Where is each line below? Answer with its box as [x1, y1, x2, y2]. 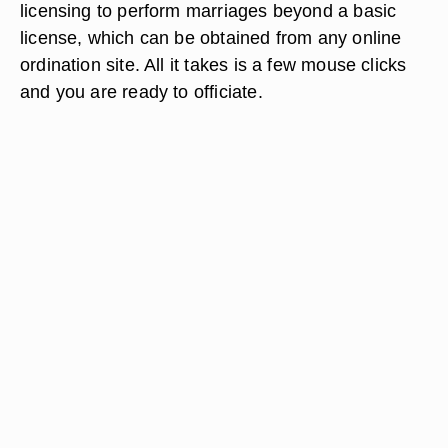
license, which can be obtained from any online [20, 27, 402, 48]
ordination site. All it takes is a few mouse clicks [20, 54, 407, 75]
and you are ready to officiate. [20, 81, 263, 102]
